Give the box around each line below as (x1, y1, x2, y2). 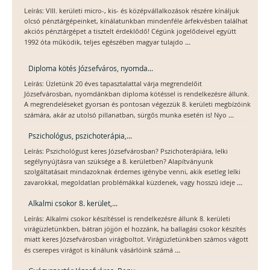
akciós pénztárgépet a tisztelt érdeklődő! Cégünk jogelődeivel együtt (24, 27, 236, 36)
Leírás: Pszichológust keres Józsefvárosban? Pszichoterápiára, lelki (24, 147, 228, 156)
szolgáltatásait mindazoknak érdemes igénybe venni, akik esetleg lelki (24, 168, 240, 177)
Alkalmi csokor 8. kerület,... (28, 198, 118, 209)
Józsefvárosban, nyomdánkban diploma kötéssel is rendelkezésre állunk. (24, 90, 250, 99)
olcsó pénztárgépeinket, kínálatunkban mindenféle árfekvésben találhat (24, 17, 248, 26)
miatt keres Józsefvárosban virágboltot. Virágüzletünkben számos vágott (24, 235, 248, 244)
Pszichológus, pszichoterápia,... (28, 131, 132, 141)
